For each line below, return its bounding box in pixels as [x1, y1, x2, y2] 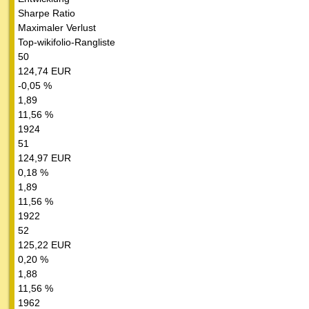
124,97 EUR [18, 152, 71, 164]
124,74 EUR [18, 66, 71, 77]
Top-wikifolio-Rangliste [18, 37, 115, 48]
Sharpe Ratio [18, 8, 75, 19]
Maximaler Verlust [18, 22, 96, 34]
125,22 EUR [18, 239, 71, 251]
